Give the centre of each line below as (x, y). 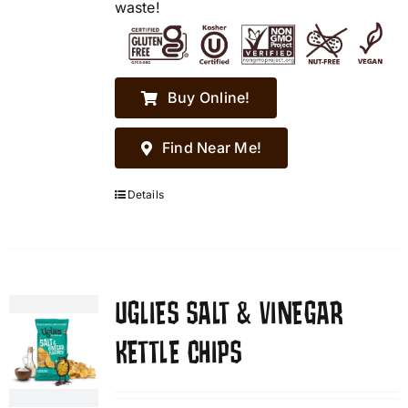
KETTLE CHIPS (178, 354)
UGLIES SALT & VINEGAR (229, 315)
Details (146, 195)
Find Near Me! (212, 148)
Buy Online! (209, 98)
